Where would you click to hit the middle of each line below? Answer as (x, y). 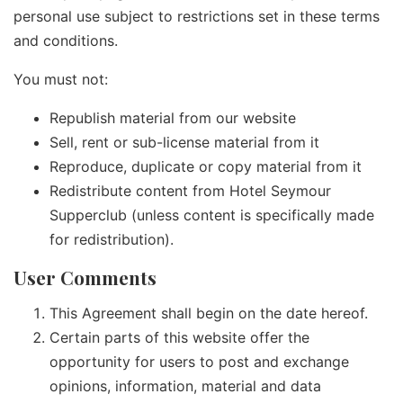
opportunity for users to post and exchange (199, 362)
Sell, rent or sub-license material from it (184, 143)
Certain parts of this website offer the (179, 338)
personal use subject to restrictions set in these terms (197, 17)
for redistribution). (112, 240)
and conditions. (66, 41)
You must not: (61, 80)
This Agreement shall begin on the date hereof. (209, 313)
